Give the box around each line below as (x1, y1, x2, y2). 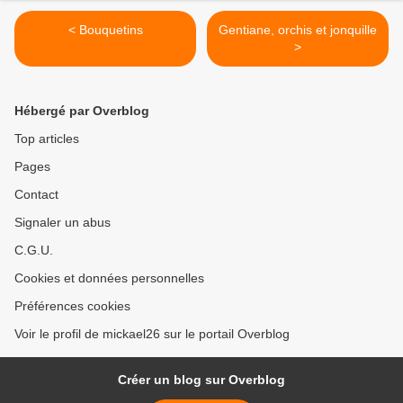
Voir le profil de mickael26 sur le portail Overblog (14, 327, 290, 342)
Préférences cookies (14, 299, 130, 314)
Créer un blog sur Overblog (118, 372, 285, 388)
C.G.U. (14, 243, 53, 258)
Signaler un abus (14, 215, 111, 230)
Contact (14, 187, 58, 202)
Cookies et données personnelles (14, 271, 204, 286)
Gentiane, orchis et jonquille (219, 22, 377, 38)
